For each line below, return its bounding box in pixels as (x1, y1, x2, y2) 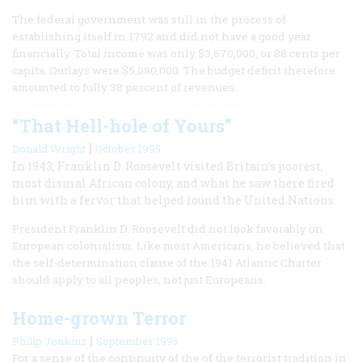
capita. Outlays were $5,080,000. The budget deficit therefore (12, 62, 335, 78)
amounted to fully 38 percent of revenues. (12, 79, 237, 95)
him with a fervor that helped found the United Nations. (12, 192, 336, 208)
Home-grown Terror (12, 305, 186, 330)
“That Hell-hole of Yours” (12, 113, 232, 137)
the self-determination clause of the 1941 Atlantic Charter (12, 255, 322, 270)
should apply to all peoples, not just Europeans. (12, 271, 266, 287)
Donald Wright (12, 141, 86, 156)
